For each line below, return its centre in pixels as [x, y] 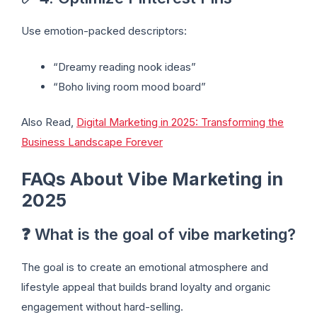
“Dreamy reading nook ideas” [125, 67]
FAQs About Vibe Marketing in [152, 179]
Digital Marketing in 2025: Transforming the [180, 122]
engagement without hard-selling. [102, 306]
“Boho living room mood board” [129, 86]
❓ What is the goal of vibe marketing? [158, 234]
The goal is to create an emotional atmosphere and [145, 267]
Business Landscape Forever [92, 142]
